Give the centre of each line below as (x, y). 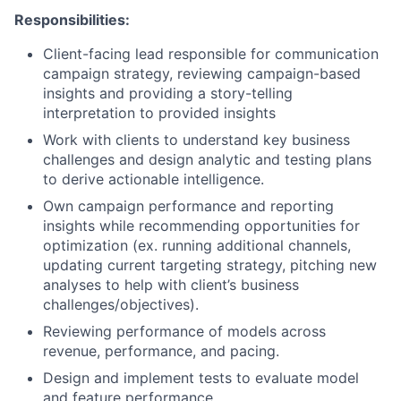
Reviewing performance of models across (184, 332)
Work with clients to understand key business (196, 140)
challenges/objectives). (121, 305)
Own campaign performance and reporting (188, 206)
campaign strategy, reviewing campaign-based (202, 74)
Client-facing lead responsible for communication (211, 54)
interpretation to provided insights (159, 113)
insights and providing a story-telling (168, 94)
